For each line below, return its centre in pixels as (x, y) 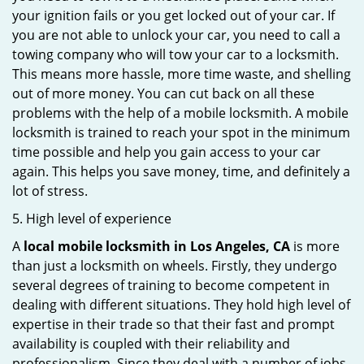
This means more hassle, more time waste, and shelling (182, 74)
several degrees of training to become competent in (171, 285)
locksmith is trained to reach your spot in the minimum (181, 132)
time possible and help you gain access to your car (167, 152)
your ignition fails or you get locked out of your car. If (173, 15)
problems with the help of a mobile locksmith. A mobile (180, 113)
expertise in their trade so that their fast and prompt (173, 324)
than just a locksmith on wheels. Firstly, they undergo (175, 266)
